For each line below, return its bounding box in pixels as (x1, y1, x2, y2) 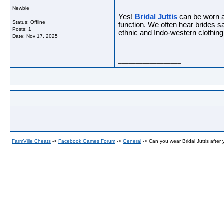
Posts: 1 (12, 26, 31, 32)
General (123, 138, 141, 144)
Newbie (12, 5, 29, 11)
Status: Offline (12, 19, 45, 25)
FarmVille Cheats (12, 138, 51, 144)
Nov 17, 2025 (26, 33, 58, 39)
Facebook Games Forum (58, 138, 115, 144)
